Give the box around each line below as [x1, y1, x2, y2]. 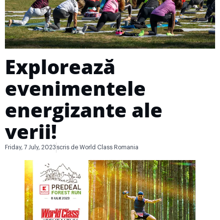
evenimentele [5, 75, 146, 102]
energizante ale [5, 96, 163, 124]
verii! [5, 118, 57, 145]
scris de [56, 144, 78, 151]
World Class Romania [78, 144, 138, 151]
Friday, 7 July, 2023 [5, 144, 56, 151]
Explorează [5, 53, 115, 81]
